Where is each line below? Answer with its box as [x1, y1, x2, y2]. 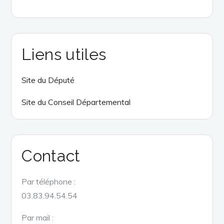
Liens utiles [21, 44, 106, 63]
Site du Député [21, 74, 75, 85]
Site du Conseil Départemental [21, 96, 131, 107]
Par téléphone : [21, 176, 76, 186]
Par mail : [21, 212, 54, 222]
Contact [21, 146, 80, 165]
